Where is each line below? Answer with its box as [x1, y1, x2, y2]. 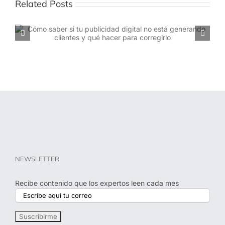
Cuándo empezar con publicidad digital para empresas [52, 35, 217, 43]
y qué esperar [114, 44, 155, 53]
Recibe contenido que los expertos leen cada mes [15, 179, 179, 188]
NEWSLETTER [15, 155, 59, 163]
